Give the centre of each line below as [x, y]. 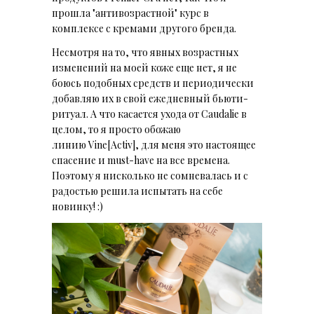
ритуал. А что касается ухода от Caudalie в [149, 114]
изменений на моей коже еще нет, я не [144, 67]
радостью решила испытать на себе [137, 191]
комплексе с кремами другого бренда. [145, 28]
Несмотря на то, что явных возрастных [145, 52]
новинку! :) [77, 206]
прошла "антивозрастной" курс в [130, 13]
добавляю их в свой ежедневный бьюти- [150, 98]
